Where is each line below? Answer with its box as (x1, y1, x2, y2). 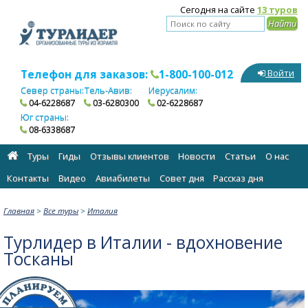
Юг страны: (21, 111, 69, 124)
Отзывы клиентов (89, 150, 169, 163)
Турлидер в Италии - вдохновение (3, 230, 283, 254)
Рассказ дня (213, 172, 264, 185)
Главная (3, 205, 34, 216)
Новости (178, 150, 216, 163)
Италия (87, 205, 118, 216)
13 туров (257, 3, 298, 16)
